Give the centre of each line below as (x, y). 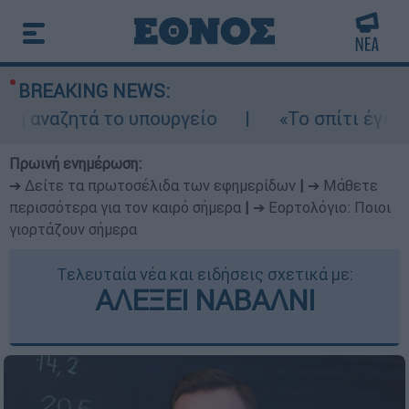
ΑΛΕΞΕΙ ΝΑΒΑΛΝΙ (204, 300)
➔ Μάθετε (343, 185)
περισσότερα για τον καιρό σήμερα (125, 207)
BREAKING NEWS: (94, 91)
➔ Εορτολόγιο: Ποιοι (322, 207)
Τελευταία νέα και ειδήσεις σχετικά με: (204, 274)
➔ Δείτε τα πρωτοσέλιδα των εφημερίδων (152, 185)
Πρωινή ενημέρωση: (75, 163)
